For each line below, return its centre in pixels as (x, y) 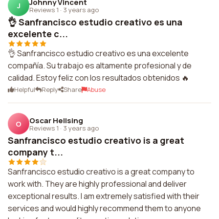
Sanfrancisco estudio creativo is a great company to (101, 172)
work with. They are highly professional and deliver (97, 184)
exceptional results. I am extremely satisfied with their (104, 196)
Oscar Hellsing (56, 120)
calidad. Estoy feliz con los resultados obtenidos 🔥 (99, 78)
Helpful (25, 89)
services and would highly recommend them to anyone (104, 208)
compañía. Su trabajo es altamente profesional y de (100, 66)
